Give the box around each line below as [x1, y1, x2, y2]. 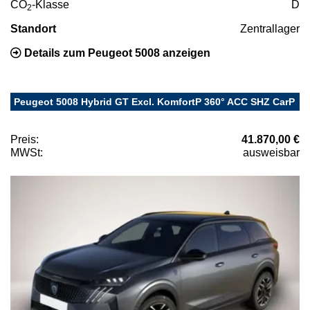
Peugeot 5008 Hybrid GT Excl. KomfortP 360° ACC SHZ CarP [14, 96, 295, 108]
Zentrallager [240, 23, 300, 35]
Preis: [10, 134, 39, 146]
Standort [10, 23, 56, 35]
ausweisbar [243, 147, 300, 159]
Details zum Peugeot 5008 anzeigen [21, 47, 210, 60]
